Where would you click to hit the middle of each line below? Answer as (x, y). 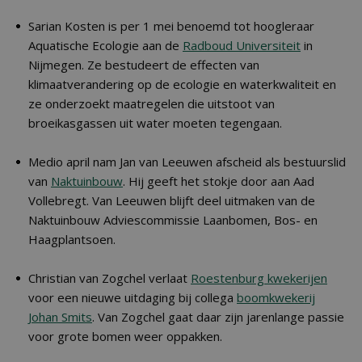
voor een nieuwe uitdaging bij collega (133, 297)
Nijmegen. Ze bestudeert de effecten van (144, 65)
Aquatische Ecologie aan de (105, 45)
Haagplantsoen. (72, 239)
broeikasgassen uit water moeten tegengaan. (155, 123)
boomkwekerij (276, 297)
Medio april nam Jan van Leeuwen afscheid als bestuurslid (187, 162)
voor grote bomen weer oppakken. (125, 336)
